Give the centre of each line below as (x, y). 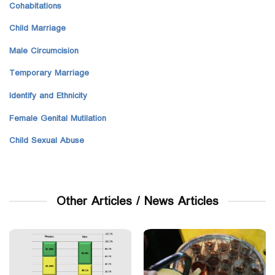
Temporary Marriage (49, 73)
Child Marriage (37, 29)
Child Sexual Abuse (47, 141)
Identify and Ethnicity (48, 95)
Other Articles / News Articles (137, 201)
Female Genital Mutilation (58, 118)
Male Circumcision (44, 51)
